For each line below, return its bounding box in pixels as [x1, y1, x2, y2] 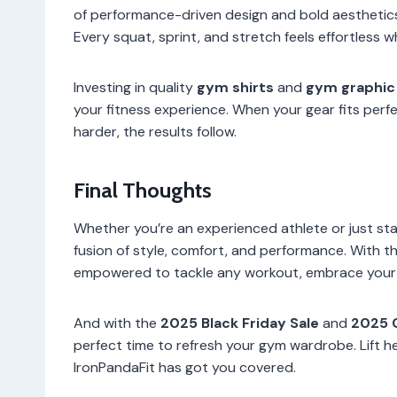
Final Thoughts [74, 176, 212, 203]
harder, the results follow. [74, 121, 237, 141]
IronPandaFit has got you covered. [74, 357, 296, 377]
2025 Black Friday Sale [160, 313, 319, 332]
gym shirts [197, 77, 274, 97]
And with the [74, 313, 160, 332]
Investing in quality [74, 77, 197, 97]
